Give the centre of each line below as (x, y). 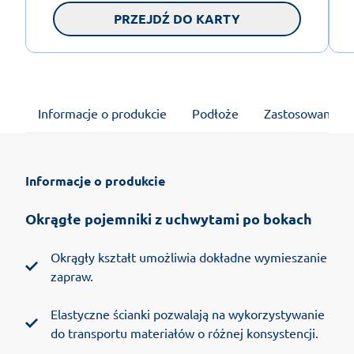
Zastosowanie (302, 113)
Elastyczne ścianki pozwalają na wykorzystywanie (188, 314)
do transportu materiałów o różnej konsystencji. (185, 333)
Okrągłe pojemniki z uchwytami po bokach (169, 219)
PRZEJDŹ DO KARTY (177, 19)
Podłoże (215, 113)
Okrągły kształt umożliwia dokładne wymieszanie (189, 257)
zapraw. (72, 276)
